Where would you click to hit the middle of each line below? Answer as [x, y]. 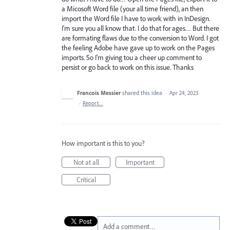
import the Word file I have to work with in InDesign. [136, 18]
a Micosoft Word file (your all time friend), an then [132, 9]
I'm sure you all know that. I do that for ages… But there [140, 28]
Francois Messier [99, 93]
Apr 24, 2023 [184, 93]
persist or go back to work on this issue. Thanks [128, 67]
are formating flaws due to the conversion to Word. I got [140, 38]
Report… [93, 103]
